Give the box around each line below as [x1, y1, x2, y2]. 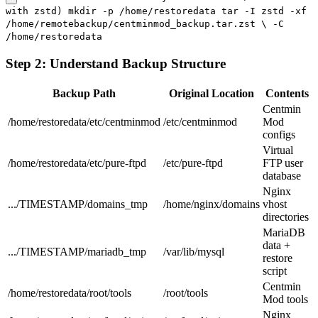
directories [263, 210, 309, 223]
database [263, 169, 301, 182]
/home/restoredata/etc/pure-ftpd [8, 156, 146, 169]
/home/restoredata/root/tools [8, 286, 131, 299]
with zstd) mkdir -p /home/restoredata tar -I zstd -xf [6, 6, 307, 17]
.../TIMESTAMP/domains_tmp [8, 197, 148, 210]
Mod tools [263, 292, 308, 305]
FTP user [263, 156, 303, 169]
